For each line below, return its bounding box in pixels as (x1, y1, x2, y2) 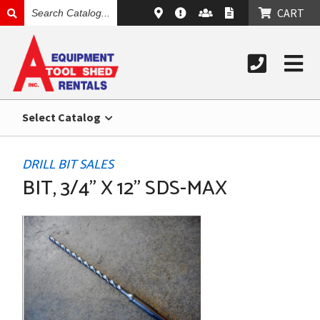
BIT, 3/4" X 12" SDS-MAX (22, 172, 228, 205)
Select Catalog (22, 110, 104, 124)
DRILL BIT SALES (22, 154, 114, 176)
